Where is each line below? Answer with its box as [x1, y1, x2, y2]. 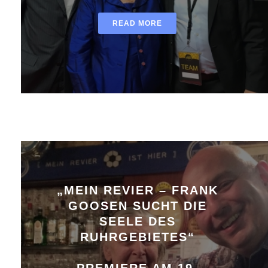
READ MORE [112, 19, 162, 28]
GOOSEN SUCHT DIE [68, 199, 207, 212]
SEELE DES [99, 214, 176, 228]
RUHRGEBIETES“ [80, 230, 195, 243]
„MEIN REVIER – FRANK [56, 183, 218, 197]
